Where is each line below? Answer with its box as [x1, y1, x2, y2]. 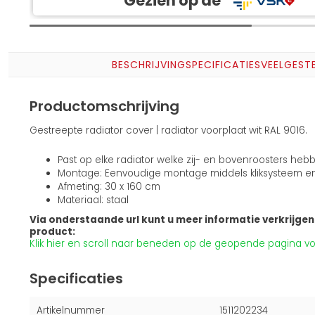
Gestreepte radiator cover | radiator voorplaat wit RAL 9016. [30, 124, 307, 138]
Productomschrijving [30, 96, 179, 117]
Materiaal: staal [58, 193, 129, 207]
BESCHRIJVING [111, 58, 186, 72]
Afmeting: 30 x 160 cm [58, 180, 160, 194]
